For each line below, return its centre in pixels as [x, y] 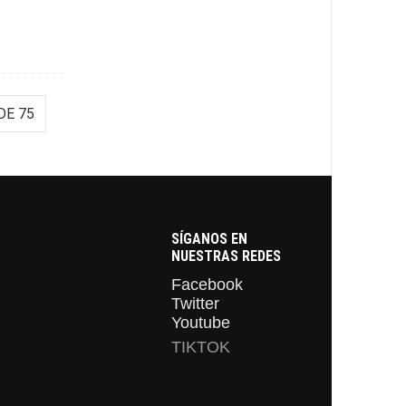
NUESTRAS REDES [227, 256]
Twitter [196, 303]
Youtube [201, 322]
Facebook [208, 284]
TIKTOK [201, 347]
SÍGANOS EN [210, 238]
